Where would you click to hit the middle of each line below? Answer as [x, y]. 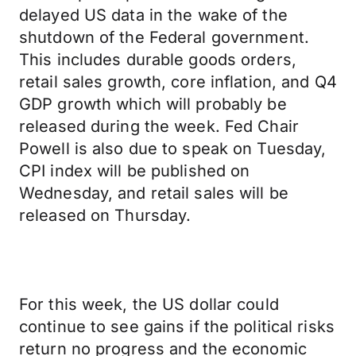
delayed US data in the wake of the [153, 15]
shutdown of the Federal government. [164, 37]
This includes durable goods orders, [158, 60]
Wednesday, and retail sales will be [154, 193]
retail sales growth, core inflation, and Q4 [178, 82]
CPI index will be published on [135, 171]
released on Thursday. [105, 215]
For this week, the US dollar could [149, 304]
